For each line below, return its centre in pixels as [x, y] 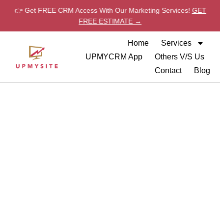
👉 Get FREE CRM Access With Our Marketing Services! [103, 10]
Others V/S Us [179, 57]
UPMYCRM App [114, 57]
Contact [168, 70]
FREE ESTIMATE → [110, 21]
